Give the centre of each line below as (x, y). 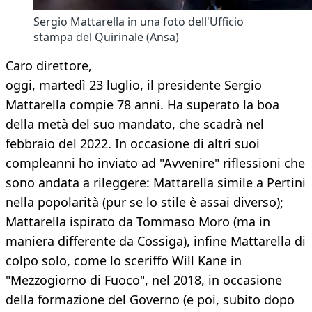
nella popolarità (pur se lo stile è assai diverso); (145, 202)
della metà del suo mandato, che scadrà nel (135, 124)
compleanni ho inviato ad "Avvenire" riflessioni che (155, 163)
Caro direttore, (49, 66)
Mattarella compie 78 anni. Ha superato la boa (142, 105)
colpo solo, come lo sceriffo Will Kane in (124, 261)
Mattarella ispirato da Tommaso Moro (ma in (138, 222)
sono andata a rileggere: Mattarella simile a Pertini (156, 183)
